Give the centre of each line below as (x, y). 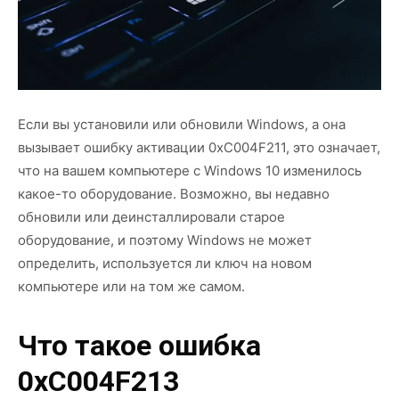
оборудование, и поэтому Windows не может (165, 240)
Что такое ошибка (139, 345)
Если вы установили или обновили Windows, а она (182, 124)
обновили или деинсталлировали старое (151, 216)
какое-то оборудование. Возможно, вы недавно (174, 193)
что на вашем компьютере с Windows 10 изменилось (190, 170)
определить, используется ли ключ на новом (165, 263)
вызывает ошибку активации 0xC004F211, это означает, (199, 147)
